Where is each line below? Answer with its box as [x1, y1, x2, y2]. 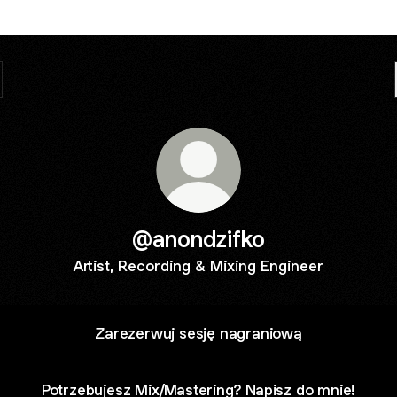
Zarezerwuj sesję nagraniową [95, 323, 302, 343]
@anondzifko [132, 224, 265, 253]
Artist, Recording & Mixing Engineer [74, 256, 323, 276]
